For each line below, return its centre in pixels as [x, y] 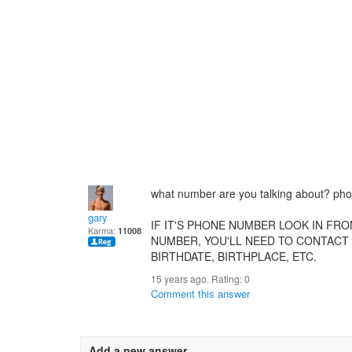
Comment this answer [200, 293]
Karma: [103, 230]
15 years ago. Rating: [198, 279]
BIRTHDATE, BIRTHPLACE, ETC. [234, 256]
